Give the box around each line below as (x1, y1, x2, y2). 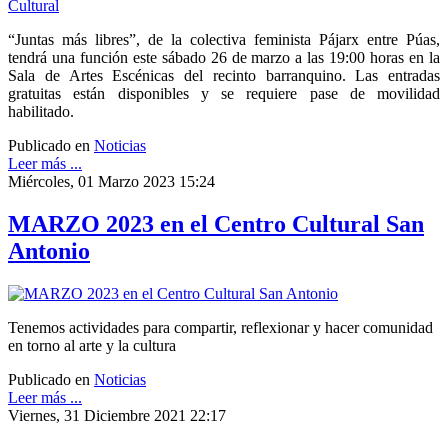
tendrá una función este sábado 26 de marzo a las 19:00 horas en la (8, 48, 440, 66)
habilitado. (8, 102, 78, 120)
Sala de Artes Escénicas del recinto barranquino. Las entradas (8, 66, 440, 84)
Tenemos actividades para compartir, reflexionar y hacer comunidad (8, 318, 433, 336)
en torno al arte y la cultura (8, 336, 176, 354)
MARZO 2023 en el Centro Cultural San (8, 210, 424, 237)
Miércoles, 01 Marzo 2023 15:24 (8, 172, 215, 190)
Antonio (8, 237, 90, 264)
